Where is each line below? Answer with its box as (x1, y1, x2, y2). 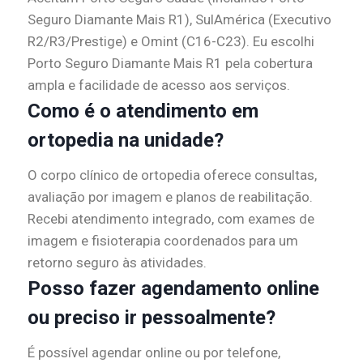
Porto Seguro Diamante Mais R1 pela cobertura (28, 55, 313, 72)
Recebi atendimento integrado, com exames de (28, 211, 314, 228)
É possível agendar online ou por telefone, (28, 344, 280, 361)
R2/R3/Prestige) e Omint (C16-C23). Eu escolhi (28, 33, 314, 50)
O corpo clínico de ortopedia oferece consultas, (28, 167, 317, 184)
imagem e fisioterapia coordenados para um (28, 233, 298, 250)
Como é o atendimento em (28, 100, 258, 123)
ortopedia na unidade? (28, 129, 224, 152)
